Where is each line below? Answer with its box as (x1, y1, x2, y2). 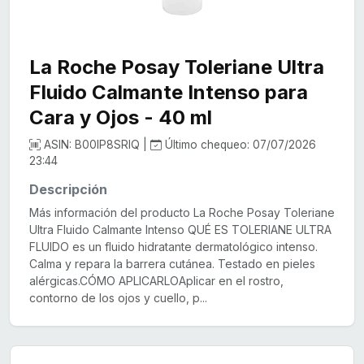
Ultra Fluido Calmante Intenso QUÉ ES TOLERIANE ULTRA (29, 223, 331, 237)
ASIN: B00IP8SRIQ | (41, 138, 150, 152)
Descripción (29, 181, 107, 198)
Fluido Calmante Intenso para (29, 80, 308, 105)
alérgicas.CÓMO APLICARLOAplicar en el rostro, (29, 274, 284, 288)
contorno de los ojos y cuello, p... (29, 291, 207, 305)
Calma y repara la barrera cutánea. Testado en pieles (29, 257, 315, 271)
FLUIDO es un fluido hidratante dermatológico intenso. (29, 240, 318, 254)
